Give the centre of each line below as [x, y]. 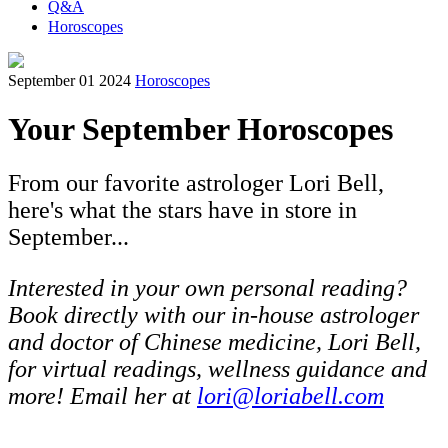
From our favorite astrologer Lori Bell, [196, 182]
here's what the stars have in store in [182, 209]
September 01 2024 [69, 80]
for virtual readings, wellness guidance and [217, 368]
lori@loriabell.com [290, 395]
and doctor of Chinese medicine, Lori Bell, [214, 341]
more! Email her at [102, 395]
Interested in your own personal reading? [207, 287]
